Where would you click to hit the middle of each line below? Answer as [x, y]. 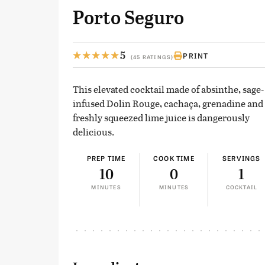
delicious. [93, 132]
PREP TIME [106, 158]
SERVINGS [242, 158]
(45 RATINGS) [152, 57]
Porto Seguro [128, 18]
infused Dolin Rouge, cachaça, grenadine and [168, 104]
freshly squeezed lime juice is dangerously [161, 118]
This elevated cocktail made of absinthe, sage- [168, 89]
